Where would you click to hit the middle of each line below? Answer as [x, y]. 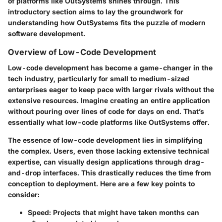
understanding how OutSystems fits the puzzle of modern [107, 22]
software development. [47, 33]
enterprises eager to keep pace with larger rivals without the [111, 89]
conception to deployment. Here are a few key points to [101, 183]
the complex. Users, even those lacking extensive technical [109, 151]
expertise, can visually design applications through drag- [106, 162]
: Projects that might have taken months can [124, 212]
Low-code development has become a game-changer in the [110, 67]
